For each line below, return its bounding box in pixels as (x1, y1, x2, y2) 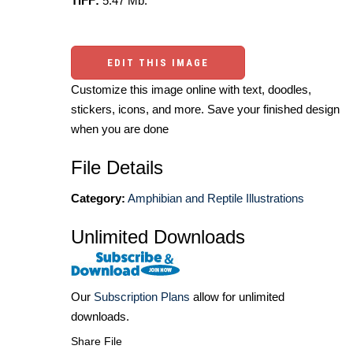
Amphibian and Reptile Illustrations (128, 191, 304, 205)
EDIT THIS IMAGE (107, 56, 209, 69)
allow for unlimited (190, 290, 284, 304)
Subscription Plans (94, 290, 190, 304)
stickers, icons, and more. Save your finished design (71, 102, 340, 116)
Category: (71, 191, 125, 205)
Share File (71, 335, 122, 348)
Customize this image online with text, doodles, (71, 82, 311, 96)
